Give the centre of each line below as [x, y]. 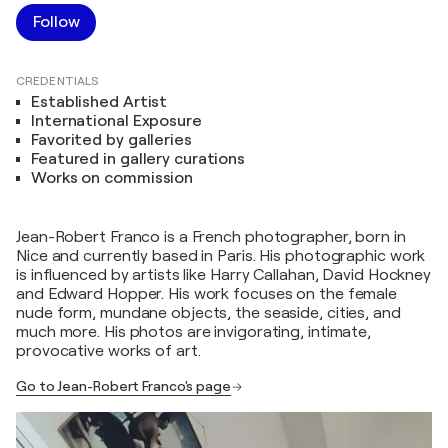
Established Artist [99, 102]
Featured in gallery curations [138, 159]
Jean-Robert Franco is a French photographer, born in [211, 237]
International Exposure [116, 121]
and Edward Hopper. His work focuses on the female [207, 294]
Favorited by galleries [111, 140]
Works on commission [112, 178]
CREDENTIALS [58, 81]
